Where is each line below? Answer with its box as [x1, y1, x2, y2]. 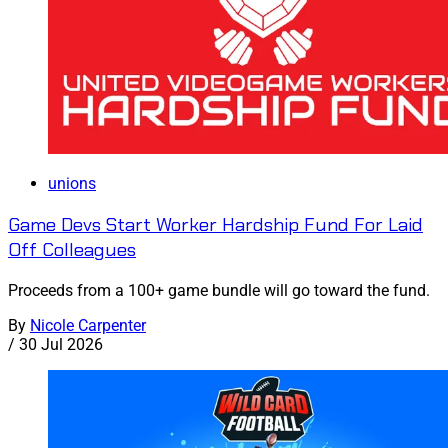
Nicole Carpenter [30, 315, 146, 335]
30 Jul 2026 [19, 334, 103, 354]
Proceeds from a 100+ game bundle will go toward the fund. [8, 280, 430, 300]
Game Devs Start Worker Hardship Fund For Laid [8, 211, 423, 237]
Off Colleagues [8, 236, 136, 262]
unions [48, 174, 96, 194]
